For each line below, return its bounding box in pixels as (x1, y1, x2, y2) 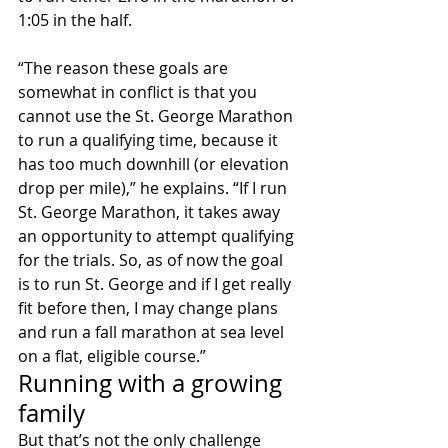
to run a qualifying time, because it (18, 129, 282, 152)
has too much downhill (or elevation (18, 153, 293, 176)
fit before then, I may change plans (18, 297, 282, 320)
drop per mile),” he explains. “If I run (18, 177, 291, 200)
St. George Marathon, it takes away (18, 201, 284, 224)
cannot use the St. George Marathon (18, 105, 297, 128)
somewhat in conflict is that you (18, 81, 261, 104)
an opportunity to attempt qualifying (18, 225, 298, 248)
